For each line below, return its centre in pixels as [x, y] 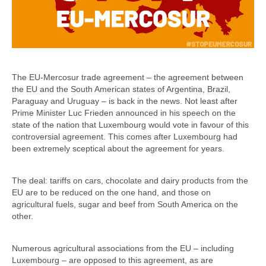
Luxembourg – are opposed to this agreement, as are [113, 260]
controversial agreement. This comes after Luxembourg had [125, 136]
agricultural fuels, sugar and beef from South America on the [125, 204]
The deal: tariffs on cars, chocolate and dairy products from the [130, 180]
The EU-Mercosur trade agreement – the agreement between [128, 77]
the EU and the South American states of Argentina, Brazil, [121, 89]
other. [23, 216]
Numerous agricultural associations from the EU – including [123, 248]
